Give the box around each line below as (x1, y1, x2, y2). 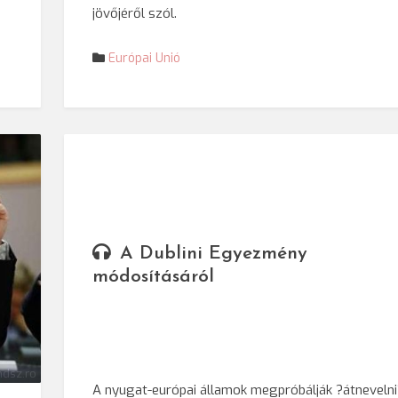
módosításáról (92, 267, 215, 287)
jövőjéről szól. (92, 4, 178, 22)
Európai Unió (108, 50, 181, 67)
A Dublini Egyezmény (120, 244, 308, 264)
